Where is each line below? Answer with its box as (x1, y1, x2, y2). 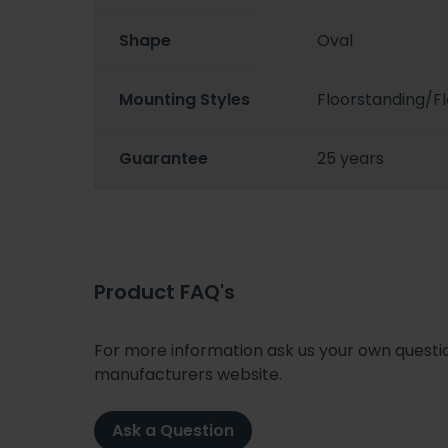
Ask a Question (112, 418, 234, 442)
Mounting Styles (119, 88, 250, 112)
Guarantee (119, 147, 208, 171)
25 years (317, 147, 385, 171)
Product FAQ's (94, 277, 235, 306)
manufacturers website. (94, 362, 282, 386)
